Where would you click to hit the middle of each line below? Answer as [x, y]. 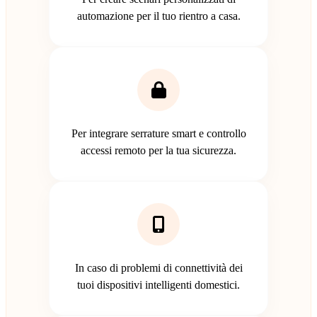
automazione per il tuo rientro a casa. [158, 16]
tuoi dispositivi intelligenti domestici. [158, 284]
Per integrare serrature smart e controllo [158, 133]
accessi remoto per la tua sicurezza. [158, 150]
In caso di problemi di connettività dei [158, 267]
